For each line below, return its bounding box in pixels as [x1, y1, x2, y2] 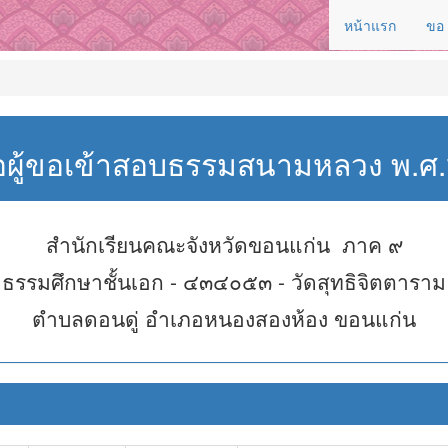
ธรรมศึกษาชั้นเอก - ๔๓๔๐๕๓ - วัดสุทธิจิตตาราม [2, 266, 446, 296]
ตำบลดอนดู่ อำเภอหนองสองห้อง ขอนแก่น [32, 303, 416, 333]
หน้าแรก [344, 15, 396, 35]
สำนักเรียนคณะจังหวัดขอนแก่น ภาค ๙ [45, 229, 403, 259]
